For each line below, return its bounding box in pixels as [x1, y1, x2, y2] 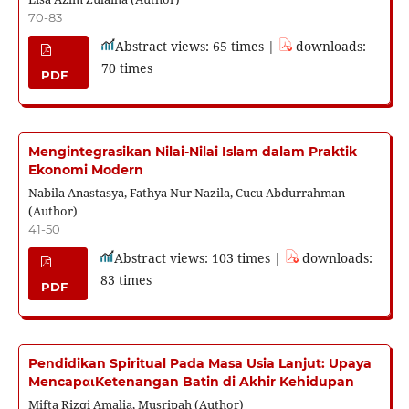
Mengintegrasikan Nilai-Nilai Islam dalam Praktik [27, 143, 357, 161]
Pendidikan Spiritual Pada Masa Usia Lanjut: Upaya [27, 355, 372, 372]
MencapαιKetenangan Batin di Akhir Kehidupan [27, 373, 354, 391]
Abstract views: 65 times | [114, 37, 278, 56]
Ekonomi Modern [27, 162, 143, 179]
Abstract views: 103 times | [113, 249, 285, 267]
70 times [100, 59, 152, 78]
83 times [100, 271, 152, 289]
